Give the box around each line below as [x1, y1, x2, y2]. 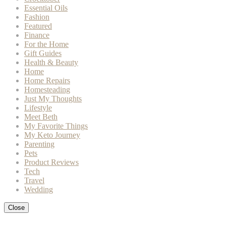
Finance [24, 31, 49, 40]
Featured [24, 22, 52, 31]
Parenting [24, 140, 54, 149]
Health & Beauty [24, 58, 78, 67]
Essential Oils [24, 4, 68, 13]
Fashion [24, 13, 49, 22]
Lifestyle [24, 103, 52, 112]
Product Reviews [24, 158, 79, 167]
